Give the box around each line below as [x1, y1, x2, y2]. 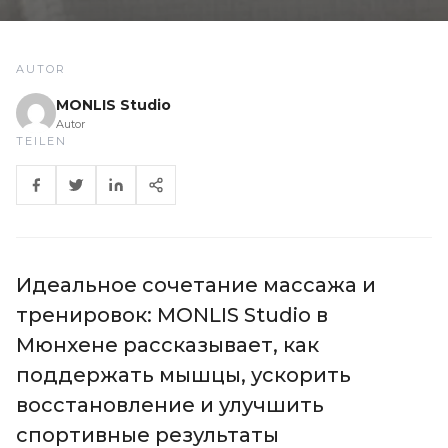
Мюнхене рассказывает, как [16, 333, 319, 357]
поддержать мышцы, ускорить [16, 363, 351, 387]
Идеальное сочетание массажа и [16, 273, 376, 297]
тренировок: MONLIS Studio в [16, 303, 328, 327]
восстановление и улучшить [16, 393, 324, 417]
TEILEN [16, 134, 67, 148]
